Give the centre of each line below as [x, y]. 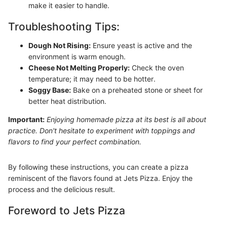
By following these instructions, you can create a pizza [98, 167]
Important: [26, 119]
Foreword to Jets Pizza [67, 211]
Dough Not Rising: [60, 45]
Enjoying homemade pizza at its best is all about [126, 119]
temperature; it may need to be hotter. [92, 79]
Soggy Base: [50, 90]
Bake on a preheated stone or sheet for [137, 90]
